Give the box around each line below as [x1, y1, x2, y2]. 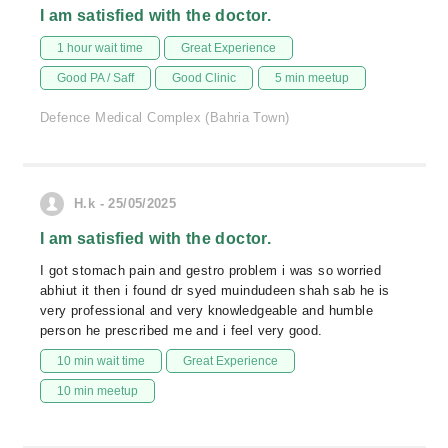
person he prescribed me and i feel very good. [40, 323, 323, 338]
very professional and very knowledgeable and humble [40, 303, 373, 318]
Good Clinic [172, 71, 237, 85]
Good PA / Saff [57, 71, 134, 85]
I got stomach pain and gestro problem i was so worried [40, 263, 382, 278]
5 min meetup [274, 71, 349, 85]
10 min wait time [57, 354, 145, 368]
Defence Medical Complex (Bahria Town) [40, 110, 290, 125]
